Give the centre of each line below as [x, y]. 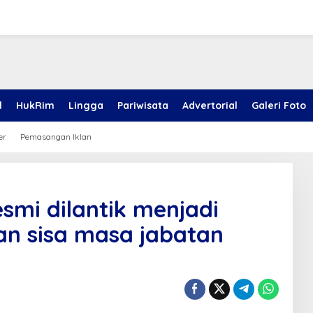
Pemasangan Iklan [56, 137]
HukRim [35, 105]
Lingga [86, 105]
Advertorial [210, 105]
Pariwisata [143, 105]
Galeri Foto [279, 105]
